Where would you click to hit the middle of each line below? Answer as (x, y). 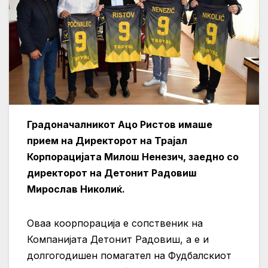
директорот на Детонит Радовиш (112, 173)
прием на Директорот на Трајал (107, 140)
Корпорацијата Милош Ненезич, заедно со (133, 156)
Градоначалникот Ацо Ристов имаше (120, 124)
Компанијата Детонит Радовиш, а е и (118, 239)
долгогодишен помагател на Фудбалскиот (129, 255)
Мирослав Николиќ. (76, 189)
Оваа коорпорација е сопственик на (115, 223)
